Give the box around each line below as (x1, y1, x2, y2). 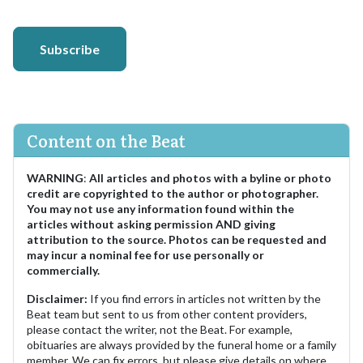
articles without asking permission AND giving (27, 217, 275, 232)
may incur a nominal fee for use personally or (27, 248, 264, 263)
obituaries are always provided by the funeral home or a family (27, 338, 336, 352)
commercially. (27, 263, 100, 278)
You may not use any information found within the (27, 202, 294, 216)
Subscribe (40, 41, 100, 57)
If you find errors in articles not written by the (88, 292, 321, 306)
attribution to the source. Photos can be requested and (27, 233, 327, 247)
